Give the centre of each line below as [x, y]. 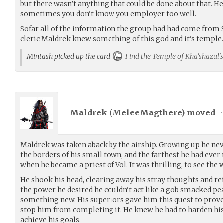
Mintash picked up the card [70, 56]
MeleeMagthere [147, 113]
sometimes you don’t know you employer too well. [108, 14]
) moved [199, 113]
